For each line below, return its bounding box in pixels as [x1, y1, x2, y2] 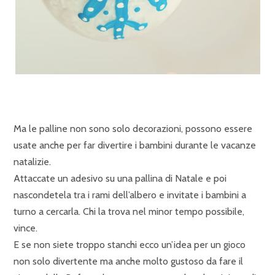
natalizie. [14, 156, 51, 168]
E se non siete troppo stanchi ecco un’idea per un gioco [14, 239, 246, 250]
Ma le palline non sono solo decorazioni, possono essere [14, 123, 252, 134]
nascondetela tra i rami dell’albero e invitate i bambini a [14, 189, 246, 201]
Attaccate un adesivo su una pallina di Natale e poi [14, 172, 227, 184]
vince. [14, 222, 37, 234]
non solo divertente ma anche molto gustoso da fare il [14, 255, 243, 267]
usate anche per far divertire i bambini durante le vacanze [14, 139, 256, 151]
